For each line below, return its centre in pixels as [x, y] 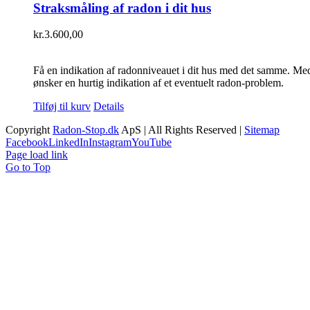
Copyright [29, 130]
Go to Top [28, 167]
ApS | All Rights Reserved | [182, 130]
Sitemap [262, 130]
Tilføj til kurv [62, 107]
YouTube [152, 143]
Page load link [37, 155]
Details [109, 107]
